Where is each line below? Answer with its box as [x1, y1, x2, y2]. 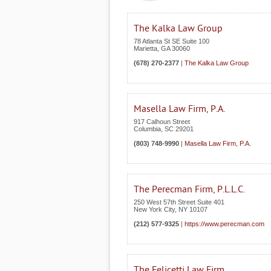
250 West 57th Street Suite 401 [134, 198, 224, 206]
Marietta [134, 45, 157, 52]
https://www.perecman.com [184, 220, 264, 227]
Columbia [134, 125, 161, 132]
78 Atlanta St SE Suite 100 [134, 38, 209, 45]
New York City [134, 206, 175, 213]
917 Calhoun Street [134, 118, 190, 125]
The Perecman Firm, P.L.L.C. [134, 184, 245, 195]
